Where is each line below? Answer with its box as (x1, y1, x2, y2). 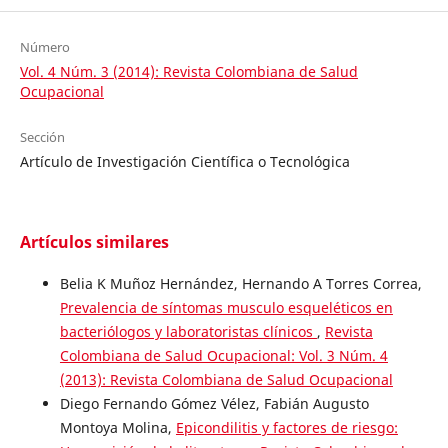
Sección (19, 128, 65, 147)
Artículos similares (19, 231, 169, 254)
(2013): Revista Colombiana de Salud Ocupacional (59, 370, 393, 390)
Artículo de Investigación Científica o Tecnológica (19, 152, 350, 172)
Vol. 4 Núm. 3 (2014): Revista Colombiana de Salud (19, 62, 358, 82)
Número (19, 38, 70, 57)
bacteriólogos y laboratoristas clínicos (59, 322, 317, 342)
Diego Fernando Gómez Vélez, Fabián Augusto (59, 394, 369, 414)
